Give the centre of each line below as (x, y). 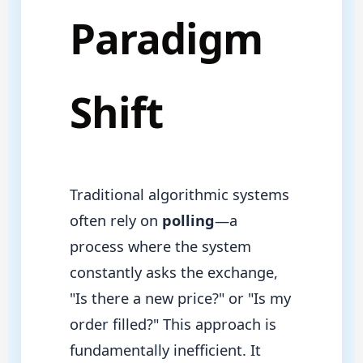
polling (188, 221)
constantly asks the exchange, (173, 273)
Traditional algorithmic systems (179, 195)
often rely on (115, 221)
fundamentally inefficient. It (165, 350)
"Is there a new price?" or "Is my (180, 299)
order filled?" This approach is (173, 325)
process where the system (160, 247)
